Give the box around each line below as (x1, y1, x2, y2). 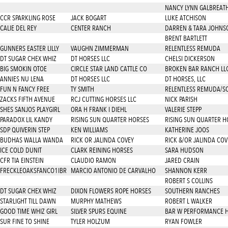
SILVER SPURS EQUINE (70, 207, 127, 215)
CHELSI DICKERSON (164, 54, 215, 63)
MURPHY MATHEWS (70, 197, 122, 205)
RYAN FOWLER (164, 217, 202, 225)
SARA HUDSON (164, 146, 204, 154)
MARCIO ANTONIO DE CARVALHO (70, 166, 156, 175)
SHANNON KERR (164, 166, 207, 175)
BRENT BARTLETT (164, 34, 207, 42)
